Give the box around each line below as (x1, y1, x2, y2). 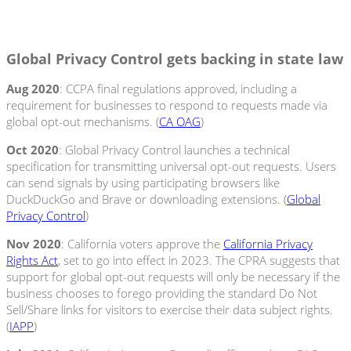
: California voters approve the (61, 236, 223, 252)
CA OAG (159, 114, 201, 130)
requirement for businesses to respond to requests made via (6, 97, 327, 114)
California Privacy (223, 236, 313, 252)
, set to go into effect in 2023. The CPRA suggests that (58, 252, 340, 269)
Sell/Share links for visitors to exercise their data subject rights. (6, 302, 333, 318)
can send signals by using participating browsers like (6, 175, 280, 191)
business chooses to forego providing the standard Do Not (6, 285, 317, 302)
